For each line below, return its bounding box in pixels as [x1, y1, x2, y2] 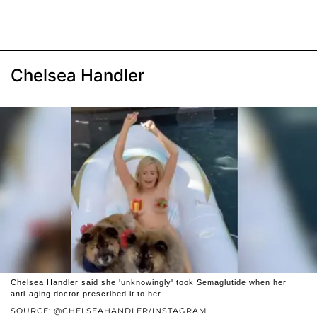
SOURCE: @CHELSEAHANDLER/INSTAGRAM [11, 305, 207, 316]
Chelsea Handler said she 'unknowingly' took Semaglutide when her [11, 277, 287, 287]
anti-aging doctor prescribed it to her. [11, 289, 163, 298]
